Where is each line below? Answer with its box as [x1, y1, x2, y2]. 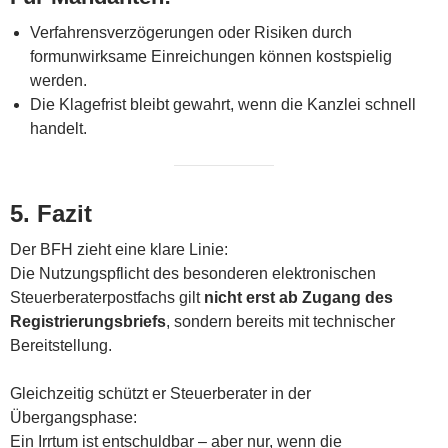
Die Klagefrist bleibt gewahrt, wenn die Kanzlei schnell [30, 95, 416, 113]
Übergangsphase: [10, 408, 137, 426]
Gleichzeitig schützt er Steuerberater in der [10, 384, 311, 402]
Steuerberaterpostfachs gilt [10, 288, 204, 306]
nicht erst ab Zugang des [204, 288, 393, 306]
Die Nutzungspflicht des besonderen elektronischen [10, 264, 376, 282]
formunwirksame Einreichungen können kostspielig [30, 47, 392, 65]
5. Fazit [10, 199, 92, 227]
